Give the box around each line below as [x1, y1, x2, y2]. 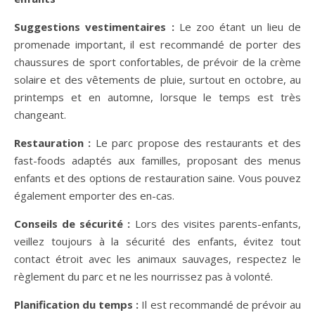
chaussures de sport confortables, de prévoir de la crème [14, 54, 301, 69]
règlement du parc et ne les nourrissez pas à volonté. [14, 269, 273, 283]
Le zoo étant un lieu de [174, 19, 301, 34]
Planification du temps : [14, 297, 142, 311]
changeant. [14, 107, 66, 122]
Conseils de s [14, 216, 86, 231]
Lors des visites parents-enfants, [134, 216, 302, 231]
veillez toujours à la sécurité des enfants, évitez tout [14, 233, 301, 248]
